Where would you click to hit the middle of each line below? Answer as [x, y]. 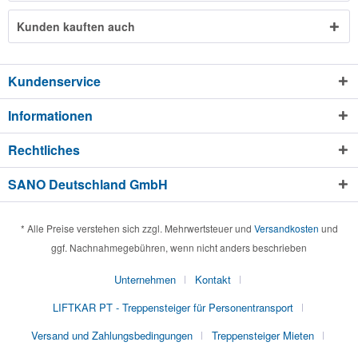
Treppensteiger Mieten [263, 336]
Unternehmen [145, 280]
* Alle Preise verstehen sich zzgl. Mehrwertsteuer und [137, 229]
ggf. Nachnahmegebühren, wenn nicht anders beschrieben [179, 248]
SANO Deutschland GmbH [88, 184]
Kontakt [213, 280]
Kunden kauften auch [76, 26]
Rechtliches [44, 150]
